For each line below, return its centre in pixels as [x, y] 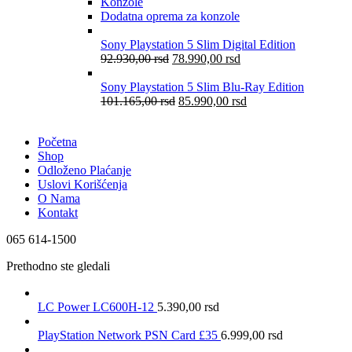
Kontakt [58, 212]
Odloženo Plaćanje [84, 170]
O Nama [59, 198]
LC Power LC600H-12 [97, 306]
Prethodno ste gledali [58, 266]
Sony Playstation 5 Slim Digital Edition [198, 44]
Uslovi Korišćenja [82, 184]
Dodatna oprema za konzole [170, 16]
